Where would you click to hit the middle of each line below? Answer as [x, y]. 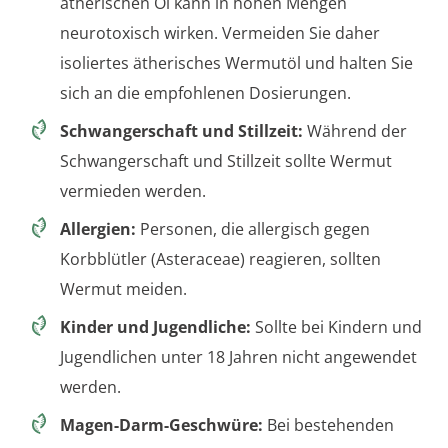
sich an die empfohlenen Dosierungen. [205, 92]
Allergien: [98, 228]
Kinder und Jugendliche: [155, 326]
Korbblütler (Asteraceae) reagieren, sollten [220, 258]
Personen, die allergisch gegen [253, 228]
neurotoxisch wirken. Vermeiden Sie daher [220, 32]
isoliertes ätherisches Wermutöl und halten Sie [236, 62]
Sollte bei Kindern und [336, 326]
